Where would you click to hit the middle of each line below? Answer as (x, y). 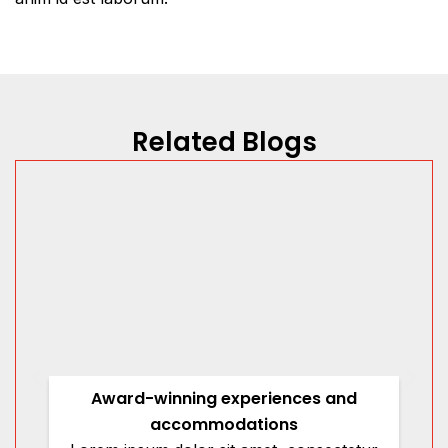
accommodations (223, 425)
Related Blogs (224, 142)
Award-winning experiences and (223, 399)
